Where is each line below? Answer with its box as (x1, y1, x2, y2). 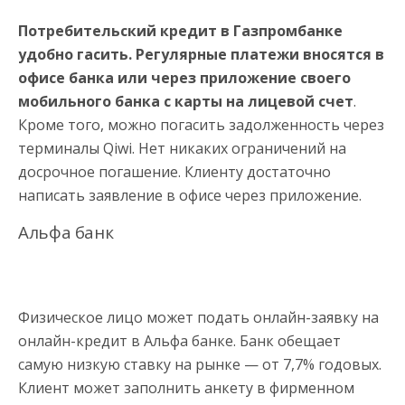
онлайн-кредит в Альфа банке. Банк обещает (18, 330, 341, 351)
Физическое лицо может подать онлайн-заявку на (18, 306, 379, 327)
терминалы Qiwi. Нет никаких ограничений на (18, 137, 346, 158)
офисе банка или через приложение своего (18, 67, 351, 88)
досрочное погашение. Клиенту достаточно (18, 161, 331, 182)
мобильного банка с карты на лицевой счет (18, 90, 353, 111)
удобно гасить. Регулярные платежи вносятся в (18, 43, 384, 64)
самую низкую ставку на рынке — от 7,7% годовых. (18, 353, 381, 374)
